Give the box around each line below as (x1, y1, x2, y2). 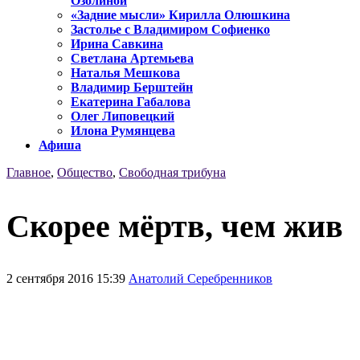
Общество (57, 166, 112, 180)
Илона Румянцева (71, 124, 175, 138)
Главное (6, 166, 51, 180)
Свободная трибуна (119, 166, 226, 180)
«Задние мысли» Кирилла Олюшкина (71, 8, 290, 22)
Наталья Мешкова (71, 66, 180, 80)
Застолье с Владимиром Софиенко (71, 22, 270, 37)
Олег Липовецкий (71, 109, 174, 124)
